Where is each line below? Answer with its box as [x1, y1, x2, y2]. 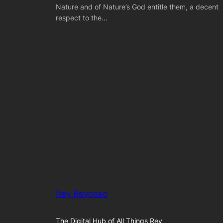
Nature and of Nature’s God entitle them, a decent [56, 2, 219, 11]
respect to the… [56, 13, 108, 22]
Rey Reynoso [56, 188, 108, 199]
